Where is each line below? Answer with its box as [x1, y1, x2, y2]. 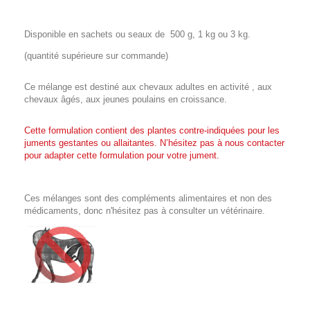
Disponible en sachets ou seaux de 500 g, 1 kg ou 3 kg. [24, 29, 250, 40]
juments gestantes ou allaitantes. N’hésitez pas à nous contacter [24, 138, 284, 149]
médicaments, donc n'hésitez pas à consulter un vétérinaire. [24, 206, 265, 217]
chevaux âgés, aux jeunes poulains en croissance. [24, 94, 227, 105]
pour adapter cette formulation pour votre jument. [24, 150, 219, 161]
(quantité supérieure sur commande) [24, 51, 168, 62]
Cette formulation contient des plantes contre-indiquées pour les [24, 125, 280, 136]
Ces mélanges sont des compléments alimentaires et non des [24, 193, 272, 204]
